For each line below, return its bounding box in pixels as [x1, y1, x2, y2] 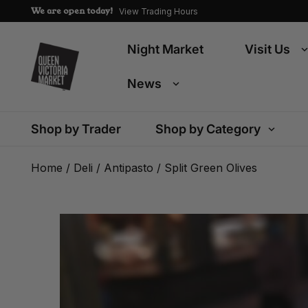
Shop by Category [155, 122, 261, 136]
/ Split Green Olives [153, 161, 257, 175]
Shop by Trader [31, 122, 121, 136]
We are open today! [31, 5, 113, 16]
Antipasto [104, 161, 153, 175]
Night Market [127, 42, 203, 56]
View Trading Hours [119, 5, 198, 16]
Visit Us [245, 42, 290, 56]
